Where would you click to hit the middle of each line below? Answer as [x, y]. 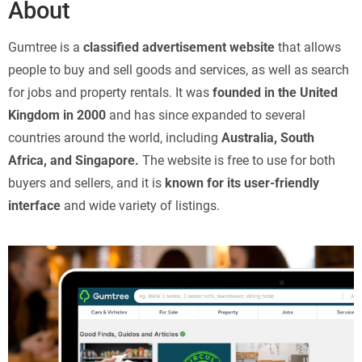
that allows [308, 47]
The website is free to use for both [237, 160]
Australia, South [268, 138]
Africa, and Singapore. [74, 160]
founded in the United [275, 93]
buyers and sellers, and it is [86, 183]
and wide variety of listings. [140, 206]
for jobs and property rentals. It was [110, 93]
